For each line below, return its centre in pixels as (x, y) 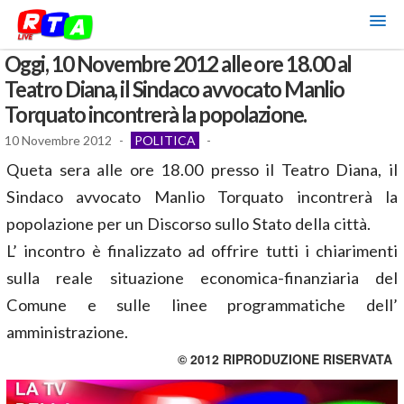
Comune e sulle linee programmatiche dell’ (202, 305)
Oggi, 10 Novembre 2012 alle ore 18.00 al (178, 64)
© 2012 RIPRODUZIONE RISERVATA (285, 359)
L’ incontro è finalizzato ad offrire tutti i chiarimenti (202, 251)
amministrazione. (67, 332)
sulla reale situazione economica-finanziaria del (202, 278)
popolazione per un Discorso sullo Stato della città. (188, 224)
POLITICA (165, 140)
